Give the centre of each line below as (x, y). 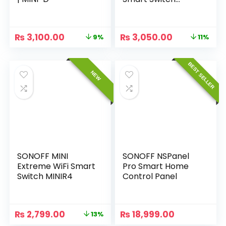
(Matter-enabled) (159, 9)
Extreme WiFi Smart (56, 166)
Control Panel (150, 176)
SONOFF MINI (43, 156)
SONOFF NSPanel (156, 156)
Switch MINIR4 (45, 176)
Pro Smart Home (156, 166)
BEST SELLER (201, 76)
